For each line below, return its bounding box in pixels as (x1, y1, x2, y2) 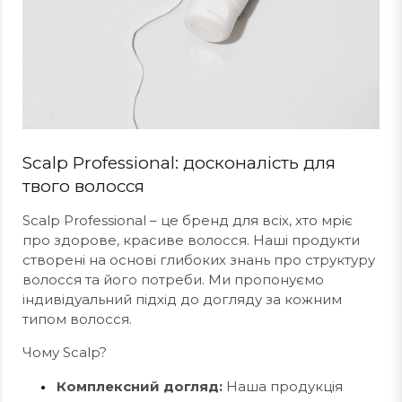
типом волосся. (22, 310, 132, 328)
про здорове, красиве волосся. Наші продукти (22, 232, 360, 249)
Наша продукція (223, 378, 343, 395)
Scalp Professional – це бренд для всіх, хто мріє (22, 212, 353, 229)
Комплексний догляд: (57, 378, 223, 395)
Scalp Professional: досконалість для (22, 153, 336, 173)
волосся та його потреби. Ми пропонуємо (22, 271, 324, 288)
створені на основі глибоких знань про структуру (22, 251, 375, 268)
